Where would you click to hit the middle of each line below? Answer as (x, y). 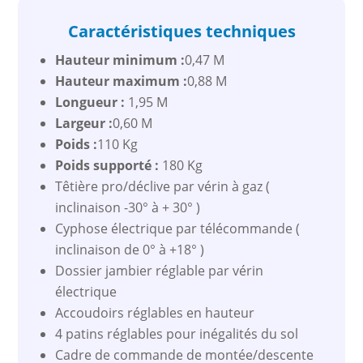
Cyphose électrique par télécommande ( (178, 228)
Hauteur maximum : (122, 81)
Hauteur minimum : (120, 60)
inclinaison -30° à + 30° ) (128, 207)
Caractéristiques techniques (181, 31)
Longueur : (92, 102)
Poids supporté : (107, 165)
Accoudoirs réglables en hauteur (155, 312)
